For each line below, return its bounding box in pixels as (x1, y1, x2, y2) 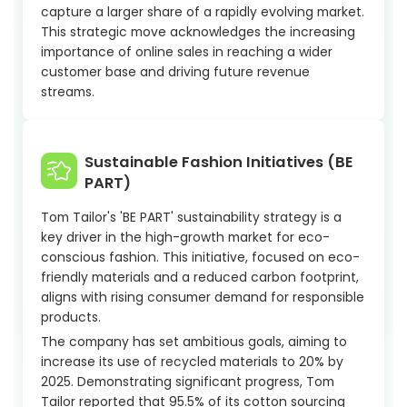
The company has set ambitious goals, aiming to (41, 333, 347, 352)
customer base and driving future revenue (41, 63, 310, 82)
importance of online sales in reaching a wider (41, 43, 333, 62)
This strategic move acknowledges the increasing (41, 23, 355, 42)
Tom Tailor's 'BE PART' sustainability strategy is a (41, 208, 342, 227)
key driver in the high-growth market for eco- (41, 228, 330, 247)
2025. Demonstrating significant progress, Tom (41, 372, 334, 392)
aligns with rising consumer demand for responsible (41, 288, 364, 307)
